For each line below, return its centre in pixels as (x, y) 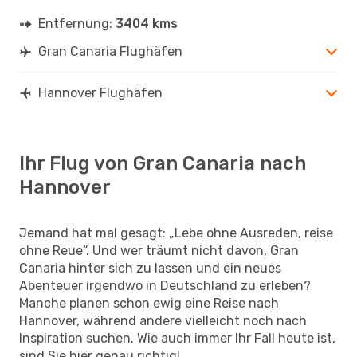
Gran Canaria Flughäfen (110, 51)
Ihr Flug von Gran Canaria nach (163, 163)
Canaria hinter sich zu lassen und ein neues (150, 268)
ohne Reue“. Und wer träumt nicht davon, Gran (159, 250)
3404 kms (147, 23)
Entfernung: (77, 23)
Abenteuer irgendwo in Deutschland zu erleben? (165, 285)
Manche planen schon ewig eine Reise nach (149, 303)
